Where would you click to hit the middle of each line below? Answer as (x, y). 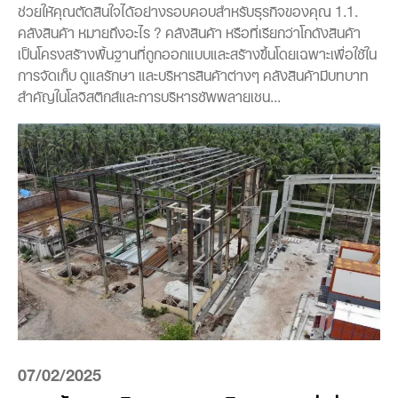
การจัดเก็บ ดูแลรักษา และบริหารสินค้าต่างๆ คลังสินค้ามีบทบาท (193, 73)
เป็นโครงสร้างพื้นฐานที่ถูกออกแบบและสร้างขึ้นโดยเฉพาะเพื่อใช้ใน (197, 52)
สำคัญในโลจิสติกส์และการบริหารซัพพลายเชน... (149, 95)
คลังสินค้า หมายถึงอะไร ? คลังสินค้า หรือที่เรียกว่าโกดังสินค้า (189, 31)
